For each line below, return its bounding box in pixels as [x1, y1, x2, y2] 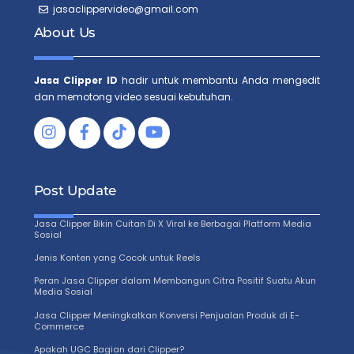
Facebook [99, 114, 151, 128]
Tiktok [134, 114, 162, 128]
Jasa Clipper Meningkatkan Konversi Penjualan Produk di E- [33, 308, 299, 322]
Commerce [33, 319, 84, 333]
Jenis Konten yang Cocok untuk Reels [33, 251, 201, 265]
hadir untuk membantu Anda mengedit [117, 73, 321, 87]
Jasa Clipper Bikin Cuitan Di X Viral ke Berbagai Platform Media [33, 217, 311, 230]
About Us [33, 24, 96, 40]
